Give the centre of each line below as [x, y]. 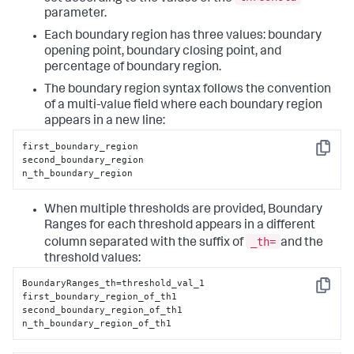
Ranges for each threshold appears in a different [180, 226]
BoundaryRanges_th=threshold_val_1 [114, 282]
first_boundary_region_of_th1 [100, 296]
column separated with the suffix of [145, 243]
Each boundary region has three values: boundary [183, 37]
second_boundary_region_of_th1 [103, 309]
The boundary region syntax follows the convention [188, 90]
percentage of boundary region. [133, 68]
